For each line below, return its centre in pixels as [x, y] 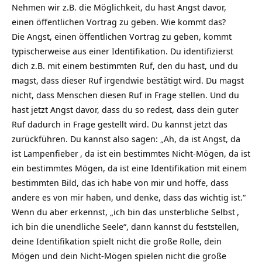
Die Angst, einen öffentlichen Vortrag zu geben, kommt [122, 36]
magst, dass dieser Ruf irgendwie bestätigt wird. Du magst [128, 80]
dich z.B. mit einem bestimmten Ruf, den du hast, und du [125, 65]
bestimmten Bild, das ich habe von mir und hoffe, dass [120, 182]
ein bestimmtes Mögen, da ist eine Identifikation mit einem [129, 168]
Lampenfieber [51, 153]
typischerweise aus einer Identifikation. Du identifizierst [123, 51]
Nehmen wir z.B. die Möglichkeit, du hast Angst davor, [119, 7]
